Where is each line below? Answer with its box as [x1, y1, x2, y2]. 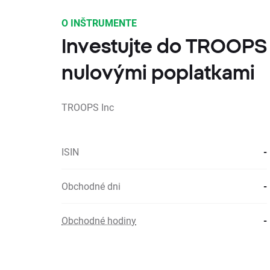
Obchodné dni [61, 180, 121, 192]
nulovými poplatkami [61, 61, 255, 83]
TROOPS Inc [61, 101, 114, 113]
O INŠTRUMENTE [61, 16, 137, 29]
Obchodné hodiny [61, 214, 136, 227]
